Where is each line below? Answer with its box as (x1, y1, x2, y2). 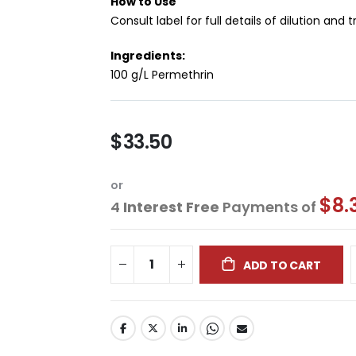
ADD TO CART (242, 257, 321, 273)
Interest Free (123, 196, 220, 217)
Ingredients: (110, 47, 186, 64)
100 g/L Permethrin (110, 66, 215, 83)
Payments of (219, 196, 320, 217)
